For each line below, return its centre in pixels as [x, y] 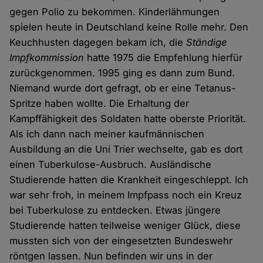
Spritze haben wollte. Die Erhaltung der [100, 104]
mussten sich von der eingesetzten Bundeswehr [121, 241]
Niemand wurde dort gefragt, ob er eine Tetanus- [123, 88]
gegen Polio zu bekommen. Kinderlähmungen [115, 12]
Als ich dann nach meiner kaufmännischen [107, 134]
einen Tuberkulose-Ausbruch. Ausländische [111, 165]
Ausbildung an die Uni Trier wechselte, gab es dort [126, 149]
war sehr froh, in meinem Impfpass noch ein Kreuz [126, 195]
